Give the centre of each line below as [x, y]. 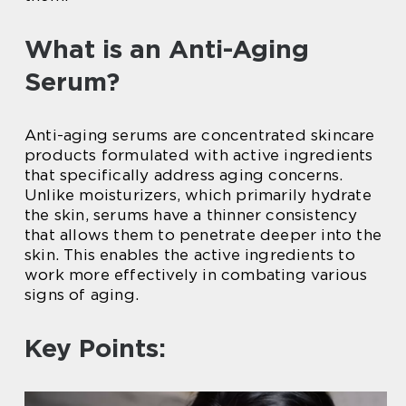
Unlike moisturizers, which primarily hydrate [198, 195]
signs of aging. [82, 295]
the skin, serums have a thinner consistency [191, 215]
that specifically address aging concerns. [184, 175]
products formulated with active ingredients [199, 155]
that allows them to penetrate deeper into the [203, 235]
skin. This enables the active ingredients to [190, 255]
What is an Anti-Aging [167, 49]
